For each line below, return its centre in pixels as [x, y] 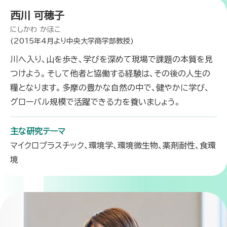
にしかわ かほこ [35, 30]
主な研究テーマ [38, 131]
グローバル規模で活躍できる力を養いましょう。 [96, 102]
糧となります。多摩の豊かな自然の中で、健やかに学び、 [110, 88]
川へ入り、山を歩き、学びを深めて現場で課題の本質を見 [111, 60]
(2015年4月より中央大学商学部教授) [72, 41]
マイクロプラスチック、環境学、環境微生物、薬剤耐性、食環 [113, 146]
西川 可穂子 [37, 15]
